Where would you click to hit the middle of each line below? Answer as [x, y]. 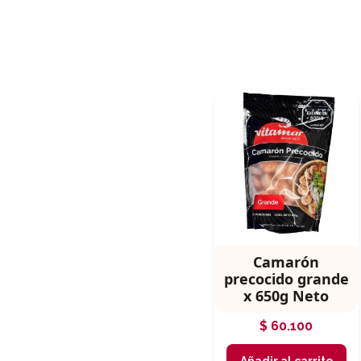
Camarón [286, 262]
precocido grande [286, 279]
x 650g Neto [286, 296]
